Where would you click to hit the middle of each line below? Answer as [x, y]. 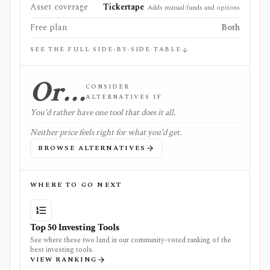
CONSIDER [108, 87]
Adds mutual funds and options [194, 8]
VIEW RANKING [64, 259]
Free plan [49, 27]
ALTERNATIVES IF [124, 97]
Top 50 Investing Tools [75, 228]
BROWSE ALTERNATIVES [92, 148]
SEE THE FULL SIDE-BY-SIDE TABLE [106, 49]
